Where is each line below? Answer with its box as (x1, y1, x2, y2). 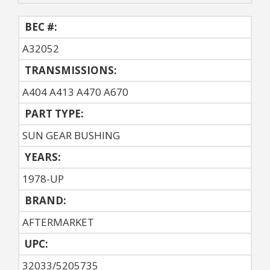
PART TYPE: (22, 106, 84, 121)
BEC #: (22, 19, 57, 34)
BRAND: (22, 193, 66, 207)
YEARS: (22, 149, 61, 164)
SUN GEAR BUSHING (22, 128, 120, 142)
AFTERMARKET (22, 215, 94, 229)
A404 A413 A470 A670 (22, 84, 128, 99)
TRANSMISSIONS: (22, 63, 117, 77)
